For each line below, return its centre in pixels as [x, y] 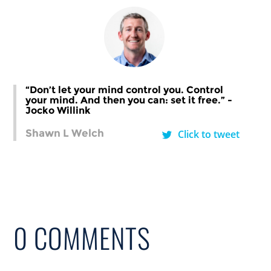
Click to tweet [209, 135]
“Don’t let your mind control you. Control [125, 90]
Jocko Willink [58, 111]
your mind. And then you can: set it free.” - [129, 100]
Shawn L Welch [65, 133]
